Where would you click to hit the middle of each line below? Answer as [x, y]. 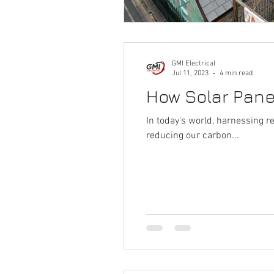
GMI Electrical [194, 63]
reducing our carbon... [193, 135]
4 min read [236, 73]
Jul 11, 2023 [190, 73]
